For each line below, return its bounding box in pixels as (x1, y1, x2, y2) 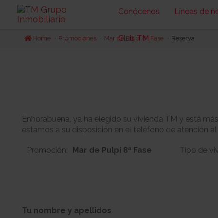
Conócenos (118, 7, 160, 16)
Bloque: (27, 202, 47, 209)
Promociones (58, 35, 96, 42)
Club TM (118, 34, 149, 43)
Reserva (171, 35, 195, 42)
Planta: (148, 202, 166, 209)
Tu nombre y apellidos (22, 206, 111, 215)
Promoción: (27, 145, 68, 155)
